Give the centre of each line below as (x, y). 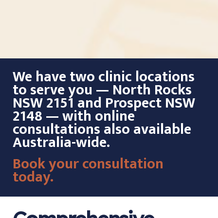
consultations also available (102, 130)
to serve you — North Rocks (102, 90)
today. (33, 177)
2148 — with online (73, 117)
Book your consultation (88, 164)
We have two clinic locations (103, 77)
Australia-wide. (61, 143)
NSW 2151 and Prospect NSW (104, 103)
